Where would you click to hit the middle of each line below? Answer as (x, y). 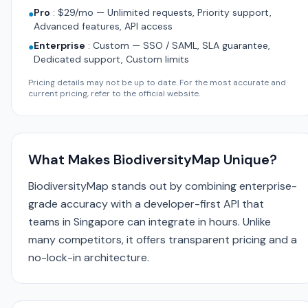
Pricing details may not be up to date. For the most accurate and (157, 82)
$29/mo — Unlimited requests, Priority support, (165, 12)
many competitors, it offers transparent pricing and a (163, 240)
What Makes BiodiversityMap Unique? (153, 159)
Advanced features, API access (103, 26)
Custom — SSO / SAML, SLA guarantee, (181, 45)
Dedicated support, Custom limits (111, 59)
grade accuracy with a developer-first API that (146, 204)
